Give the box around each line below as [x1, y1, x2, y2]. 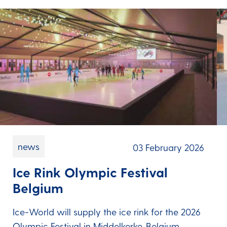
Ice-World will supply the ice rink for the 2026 [12, 206, 201, 217]
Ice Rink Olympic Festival [12, 164, 168, 180]
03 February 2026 [132, 141, 204, 153]
